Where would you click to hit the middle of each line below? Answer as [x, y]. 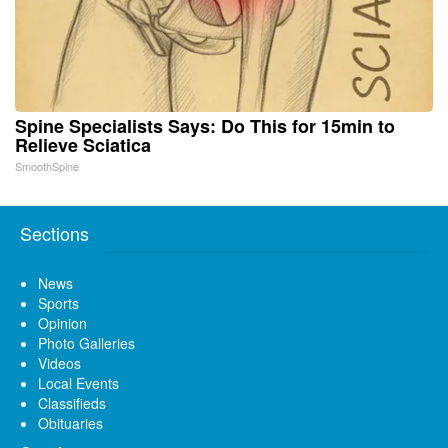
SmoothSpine [47, 165]
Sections [54, 232]
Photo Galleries [86, 342]
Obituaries [70, 422]
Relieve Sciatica [83, 144]
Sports [58, 302]
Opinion [62, 322]
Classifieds [72, 402]
